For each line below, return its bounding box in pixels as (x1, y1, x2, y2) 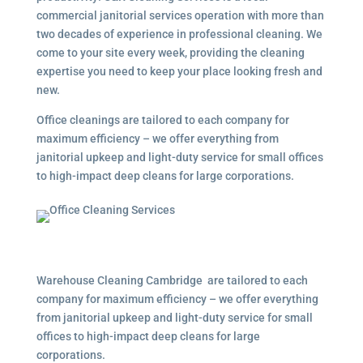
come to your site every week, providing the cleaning (36, 46, 305, 59)
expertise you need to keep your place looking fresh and (36, 65, 322, 78)
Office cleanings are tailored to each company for (36, 113, 289, 126)
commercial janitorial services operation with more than (36, 9, 324, 22)
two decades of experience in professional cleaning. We (36, 28, 322, 41)
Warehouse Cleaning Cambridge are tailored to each (36, 274, 308, 287)
